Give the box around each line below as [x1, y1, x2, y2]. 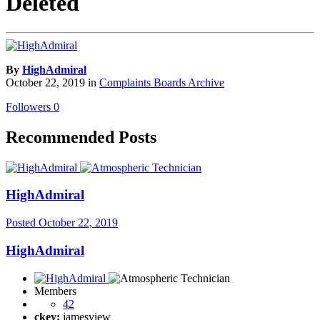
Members [34, 284, 76, 297]
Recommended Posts [6, 127, 156, 146]
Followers [6, 100, 51, 113]
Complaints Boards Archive [99, 76, 224, 89]
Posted [6, 216, 39, 229]
